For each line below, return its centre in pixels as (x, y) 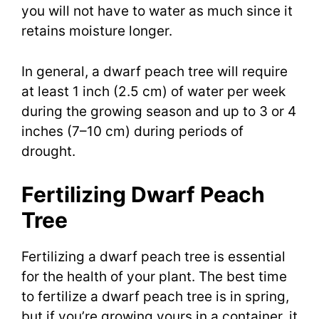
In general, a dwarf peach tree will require (155, 71)
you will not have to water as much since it (157, 11)
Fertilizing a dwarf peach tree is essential (153, 257)
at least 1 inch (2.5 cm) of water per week (153, 91)
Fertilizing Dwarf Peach (143, 195)
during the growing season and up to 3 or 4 (159, 111)
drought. (48, 151)
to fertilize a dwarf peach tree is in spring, (155, 297)
